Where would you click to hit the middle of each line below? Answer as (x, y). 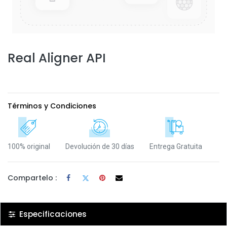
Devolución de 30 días (100, 147)
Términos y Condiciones (52, 106)
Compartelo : (32, 178)
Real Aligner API (57, 58)
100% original (29, 147)
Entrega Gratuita (176, 147)
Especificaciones (52, 214)
